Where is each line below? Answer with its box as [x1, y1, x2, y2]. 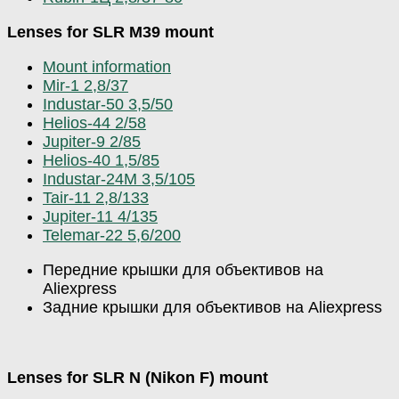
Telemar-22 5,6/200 [43, 226, 181, 245]
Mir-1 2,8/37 [43, 77, 128, 95]
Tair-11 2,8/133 [43, 189, 149, 208]
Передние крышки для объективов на [43, 261, 323, 280]
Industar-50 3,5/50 [43, 95, 173, 114]
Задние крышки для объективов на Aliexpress [43, 298, 382, 317]
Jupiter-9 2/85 [43, 133, 141, 151]
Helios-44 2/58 [43, 114, 146, 133]
